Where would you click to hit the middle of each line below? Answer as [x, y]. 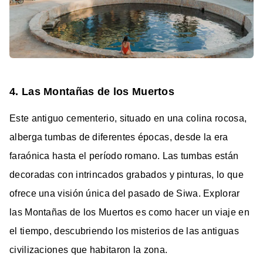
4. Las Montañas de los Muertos [92, 91]
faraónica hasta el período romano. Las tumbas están [124, 156]
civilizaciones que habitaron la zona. [89, 249]
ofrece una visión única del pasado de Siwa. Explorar [125, 193]
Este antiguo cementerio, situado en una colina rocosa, [128, 118]
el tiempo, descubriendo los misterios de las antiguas [124, 231]
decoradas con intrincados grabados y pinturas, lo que [127, 174]
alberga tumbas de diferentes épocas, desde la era [119, 137]
